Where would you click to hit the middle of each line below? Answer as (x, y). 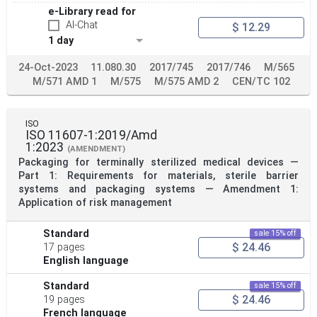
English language (86, 261)
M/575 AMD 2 (186, 82)
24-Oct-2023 (48, 68)
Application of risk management (95, 203)
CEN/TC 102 (261, 82)
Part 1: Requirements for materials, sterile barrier (158, 176)
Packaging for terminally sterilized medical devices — (158, 163)
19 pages (64, 300)
